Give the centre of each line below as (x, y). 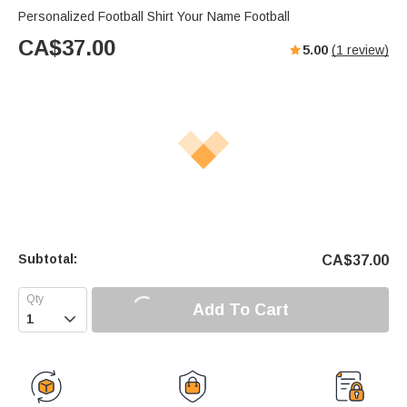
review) (366, 50)
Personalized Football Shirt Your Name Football (154, 17)
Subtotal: (48, 259)
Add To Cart (240, 309)
